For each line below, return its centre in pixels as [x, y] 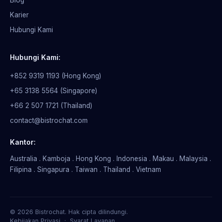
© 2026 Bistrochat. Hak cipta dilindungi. [69, 212]
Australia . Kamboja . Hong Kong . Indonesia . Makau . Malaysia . [111, 158]
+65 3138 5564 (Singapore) [54, 90]
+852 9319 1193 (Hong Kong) [55, 76]
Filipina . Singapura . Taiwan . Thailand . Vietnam [85, 169]
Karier [19, 15]
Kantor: [23, 142]
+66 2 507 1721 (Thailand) [51, 105]
